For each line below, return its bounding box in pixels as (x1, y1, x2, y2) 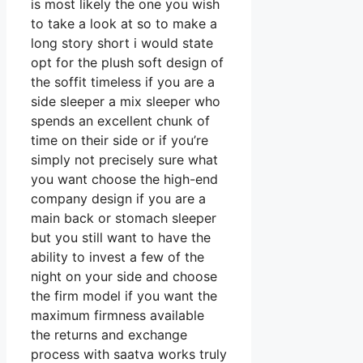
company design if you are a (31, 190, 206, 207)
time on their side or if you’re (31, 132, 208, 149)
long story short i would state (31, 35, 213, 52)
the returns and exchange (31, 327, 187, 344)
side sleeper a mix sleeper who (31, 93, 220, 110)
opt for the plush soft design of (31, 54, 224, 71)
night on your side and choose (31, 268, 217, 285)
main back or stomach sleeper (31, 210, 216, 227)
